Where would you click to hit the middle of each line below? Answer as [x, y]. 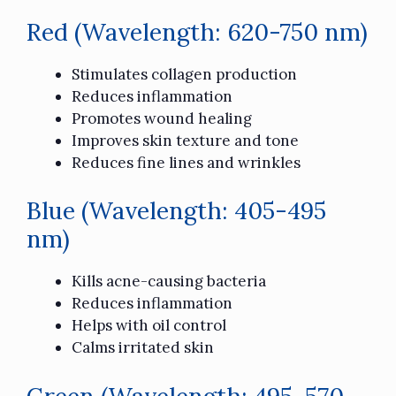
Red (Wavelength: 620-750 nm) [197, 31]
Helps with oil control [149, 326]
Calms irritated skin [143, 348]
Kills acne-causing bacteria [169, 282]
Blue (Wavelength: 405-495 [176, 211]
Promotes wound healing [162, 118]
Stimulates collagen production [184, 74]
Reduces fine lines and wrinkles [186, 162]
